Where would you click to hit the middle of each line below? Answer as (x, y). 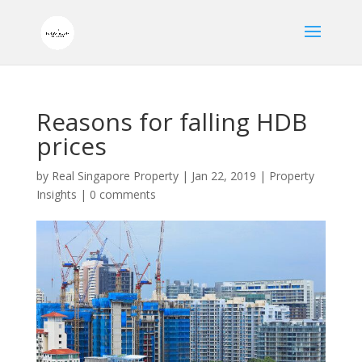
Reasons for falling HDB (171, 122)
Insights (56, 194)
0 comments (122, 194)
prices (71, 146)
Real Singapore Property (115, 176)
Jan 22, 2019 (223, 176)
